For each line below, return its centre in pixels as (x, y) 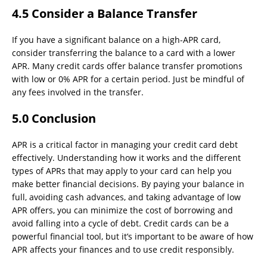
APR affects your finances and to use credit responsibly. (123, 250)
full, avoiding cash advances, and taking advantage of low (126, 197)
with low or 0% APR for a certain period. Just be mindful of (128, 79)
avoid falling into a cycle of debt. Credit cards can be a (120, 223)
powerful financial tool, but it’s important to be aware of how (133, 237)
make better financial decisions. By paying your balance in (128, 184)
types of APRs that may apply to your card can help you (122, 171)
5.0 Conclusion (54, 119)
